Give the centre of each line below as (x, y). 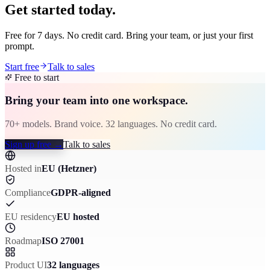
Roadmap (23, 241)
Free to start (37, 77)
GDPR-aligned (81, 193)
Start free (22, 66)
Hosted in (23, 169)
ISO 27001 (63, 241)
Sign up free (28, 145)
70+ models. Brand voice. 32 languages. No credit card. (111, 124)
